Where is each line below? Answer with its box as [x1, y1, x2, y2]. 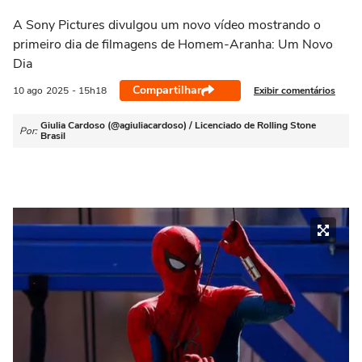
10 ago [13, 84, 43, 97]
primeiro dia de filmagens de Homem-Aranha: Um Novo [13, 36, 333, 53]
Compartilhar [133, 82, 201, 98]
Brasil [40, 129, 65, 142]
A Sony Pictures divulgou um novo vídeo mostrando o [13, 16, 321, 34]
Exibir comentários [254, 83, 335, 97]
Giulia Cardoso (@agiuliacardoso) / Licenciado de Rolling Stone [40, 119, 316, 132]
